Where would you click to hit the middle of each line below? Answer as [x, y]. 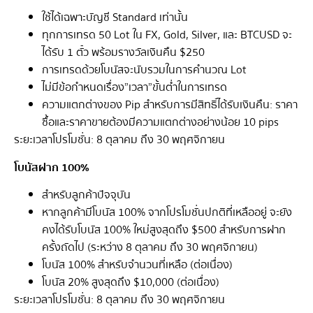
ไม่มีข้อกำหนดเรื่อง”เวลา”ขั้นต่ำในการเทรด [134, 88]
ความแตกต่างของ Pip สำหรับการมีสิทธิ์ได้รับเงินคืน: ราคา [170, 105]
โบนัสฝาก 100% [52, 167]
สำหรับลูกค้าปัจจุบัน [86, 195]
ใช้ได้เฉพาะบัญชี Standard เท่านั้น [115, 18]
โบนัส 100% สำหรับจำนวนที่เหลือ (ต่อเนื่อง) [137, 265]
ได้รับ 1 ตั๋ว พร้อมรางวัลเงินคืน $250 [123, 53]
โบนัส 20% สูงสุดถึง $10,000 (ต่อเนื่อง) [131, 283]
